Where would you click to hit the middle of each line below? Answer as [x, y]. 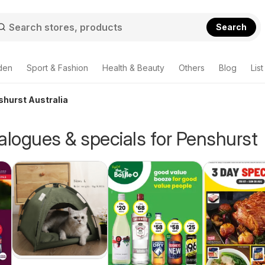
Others [192, 68]
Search [232, 27]
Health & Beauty [133, 68]
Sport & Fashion [57, 68]
